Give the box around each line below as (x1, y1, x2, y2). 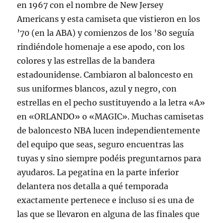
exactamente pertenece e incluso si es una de (17, 195, 195, 206)
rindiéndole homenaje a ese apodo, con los (17, 42, 185, 52)
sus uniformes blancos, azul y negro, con (17, 84, 177, 94)
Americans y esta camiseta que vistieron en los (17, 14, 201, 24)
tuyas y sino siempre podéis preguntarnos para (17, 153, 202, 164)
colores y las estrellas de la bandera (17, 56, 155, 66)
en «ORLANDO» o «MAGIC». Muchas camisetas (17, 111, 204, 122)
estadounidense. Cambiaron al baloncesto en (17, 70, 194, 80)
